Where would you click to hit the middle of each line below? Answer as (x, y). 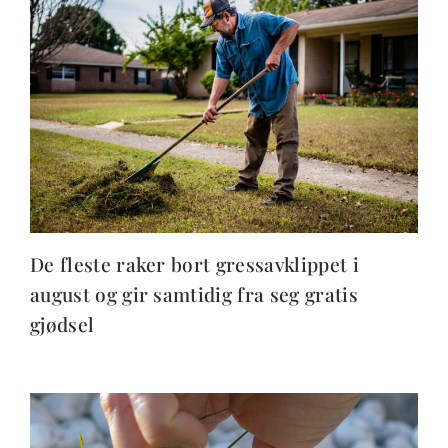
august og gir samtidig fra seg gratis (194, 293)
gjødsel (62, 323)
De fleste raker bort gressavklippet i (194, 263)
